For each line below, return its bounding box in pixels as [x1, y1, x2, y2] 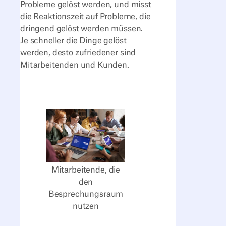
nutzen [72, 202, 99, 211]
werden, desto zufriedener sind [20, 48, 136, 57]
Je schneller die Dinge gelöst [20, 36, 127, 45]
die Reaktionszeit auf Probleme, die [20, 12, 151, 21]
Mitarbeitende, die [51, 166, 121, 175]
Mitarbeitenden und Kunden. [20, 61, 129, 69]
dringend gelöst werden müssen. [20, 24, 143, 33]
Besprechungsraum [48, 190, 124, 199]
